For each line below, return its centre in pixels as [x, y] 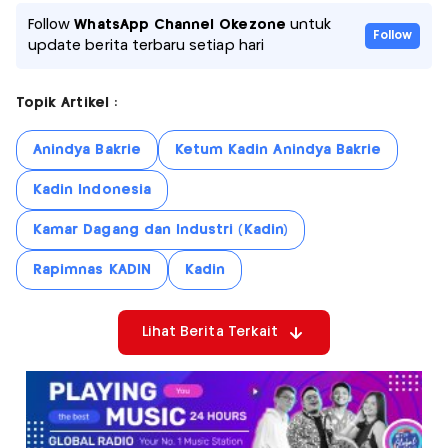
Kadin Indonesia [92, 190]
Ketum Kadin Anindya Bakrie [278, 150]
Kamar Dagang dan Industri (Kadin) [160, 230]
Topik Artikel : [66, 103]
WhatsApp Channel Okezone [180, 25]
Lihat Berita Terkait [210, 332]
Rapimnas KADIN [92, 270]
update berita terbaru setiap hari [146, 46]
